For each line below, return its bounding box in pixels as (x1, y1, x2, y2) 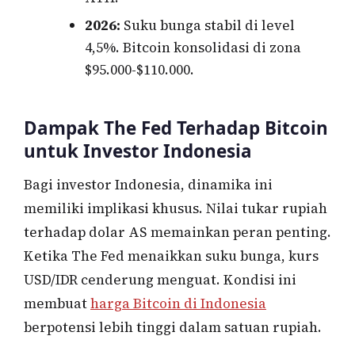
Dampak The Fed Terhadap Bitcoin (24, 115, 328, 140)
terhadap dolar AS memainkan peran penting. (24, 223, 331, 242)
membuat (24, 294, 90, 313)
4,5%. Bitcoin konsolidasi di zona (84, 37, 301, 57)
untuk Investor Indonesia (24, 138, 252, 163)
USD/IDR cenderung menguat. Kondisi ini (24, 270, 296, 289)
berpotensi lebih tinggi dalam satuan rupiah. (24, 318, 322, 337)
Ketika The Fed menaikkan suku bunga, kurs (24, 246, 319, 265)
